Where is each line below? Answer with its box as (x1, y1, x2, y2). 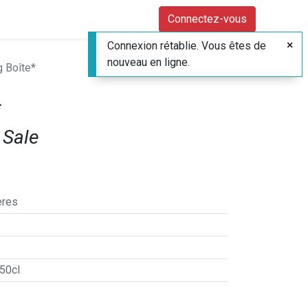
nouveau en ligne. (107, 56, 190, 69)
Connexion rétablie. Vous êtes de (107, 39, 266, 52)
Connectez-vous (168, 12, 247, 25)
